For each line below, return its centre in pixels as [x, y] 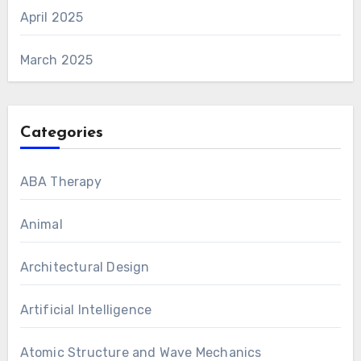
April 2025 [52, 17]
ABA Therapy [60, 181]
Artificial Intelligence [86, 309]
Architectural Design [85, 267]
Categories [61, 133]
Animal [41, 224]
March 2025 [56, 60]
